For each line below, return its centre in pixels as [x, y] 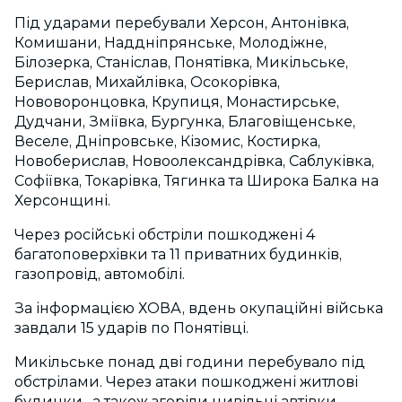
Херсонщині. [64, 201]
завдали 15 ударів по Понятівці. [133, 328]
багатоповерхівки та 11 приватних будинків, [178, 254]
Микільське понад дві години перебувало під [190, 362]
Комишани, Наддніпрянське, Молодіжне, [170, 43]
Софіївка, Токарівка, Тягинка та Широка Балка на [197, 181]
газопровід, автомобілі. [100, 274]
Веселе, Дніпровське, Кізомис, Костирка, [167, 141]
